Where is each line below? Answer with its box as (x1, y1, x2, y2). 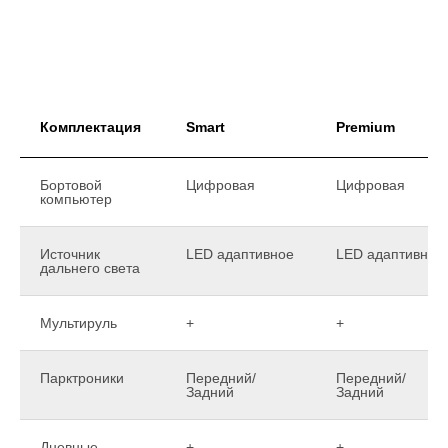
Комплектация (40, 118, 141, 135)
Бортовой (40, 176, 102, 193)
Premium (336, 118, 395, 135)
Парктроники (40, 369, 124, 386)
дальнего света (40, 259, 140, 276)
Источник (40, 245, 100, 262)
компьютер (40, 190, 112, 207)
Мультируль (40, 314, 117, 331)
